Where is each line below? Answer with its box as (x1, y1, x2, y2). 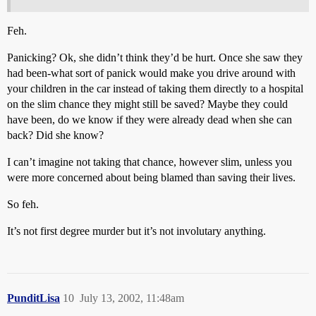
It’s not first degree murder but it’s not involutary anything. (7, 225, 266, 237)
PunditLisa (7, 292, 60, 304)
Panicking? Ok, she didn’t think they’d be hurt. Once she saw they (7, 51, 303, 63)
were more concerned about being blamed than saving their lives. (7, 171, 296, 183)
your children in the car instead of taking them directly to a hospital (7, 83, 303, 95)
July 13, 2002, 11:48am (80, 292, 184, 304)
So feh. (7, 198, 39, 210)
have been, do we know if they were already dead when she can (7, 114, 292, 126)
